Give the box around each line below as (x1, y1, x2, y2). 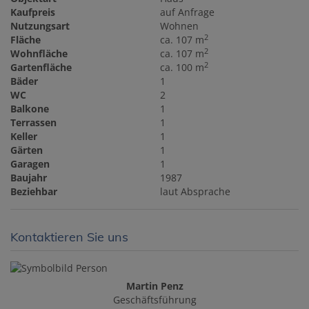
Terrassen (10, 116, 57, 130)
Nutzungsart (10, 19, 70, 33)
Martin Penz (126, 279, 183, 293)
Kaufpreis (10, 6, 55, 19)
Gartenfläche (10, 61, 72, 74)
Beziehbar (10, 185, 57, 199)
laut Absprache (160, 185, 231, 199)
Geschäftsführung (112, 293, 197, 307)
